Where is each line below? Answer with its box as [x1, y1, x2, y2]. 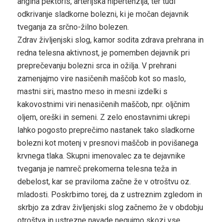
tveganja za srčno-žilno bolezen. [17, 22, 129, 32]
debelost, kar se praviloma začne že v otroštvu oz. [17, 176, 191, 186]
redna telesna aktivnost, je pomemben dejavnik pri [17, 48, 190, 57]
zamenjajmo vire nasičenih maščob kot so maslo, [17, 73, 186, 83]
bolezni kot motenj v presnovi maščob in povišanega [17, 138, 198, 148]
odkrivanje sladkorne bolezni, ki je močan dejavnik [17, 9, 189, 19]
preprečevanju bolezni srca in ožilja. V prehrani [17, 60, 176, 70]
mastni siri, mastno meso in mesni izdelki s [17, 86, 167, 96]
